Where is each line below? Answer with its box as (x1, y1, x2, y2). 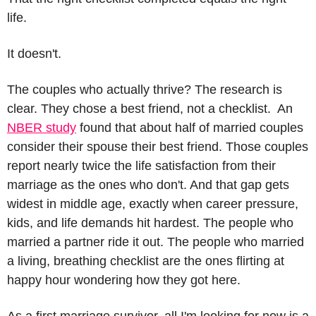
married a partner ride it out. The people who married (7, 235, 304, 250)
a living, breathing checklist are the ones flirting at (7, 254, 284, 269)
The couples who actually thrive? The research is (7, 83, 282, 97)
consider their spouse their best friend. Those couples (7, 140, 308, 154)
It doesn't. (7, 47, 61, 61)
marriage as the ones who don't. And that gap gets (7, 178, 289, 193)
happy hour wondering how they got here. (7, 273, 241, 288)
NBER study (7, 121, 76, 135)
